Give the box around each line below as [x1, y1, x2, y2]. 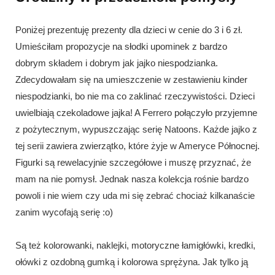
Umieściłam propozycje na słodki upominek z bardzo [15, 41, 227, 52]
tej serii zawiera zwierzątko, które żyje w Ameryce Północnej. [15, 140, 260, 151]
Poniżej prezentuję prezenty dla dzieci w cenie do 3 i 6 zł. [15, 24, 242, 35]
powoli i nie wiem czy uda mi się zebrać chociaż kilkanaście [15, 190, 255, 201]
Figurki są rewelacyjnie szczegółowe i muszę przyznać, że [15, 157, 251, 168]
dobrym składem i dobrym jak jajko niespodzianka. [15, 57, 218, 68]
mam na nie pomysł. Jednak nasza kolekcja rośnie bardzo [15, 173, 249, 184]
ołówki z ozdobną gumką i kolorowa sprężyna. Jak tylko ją [15, 256, 248, 267]
